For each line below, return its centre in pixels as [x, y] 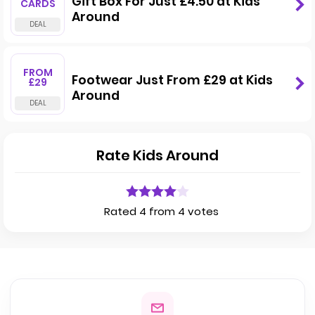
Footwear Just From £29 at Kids [172, 80]
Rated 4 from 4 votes [161, 211]
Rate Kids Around [157, 155]
